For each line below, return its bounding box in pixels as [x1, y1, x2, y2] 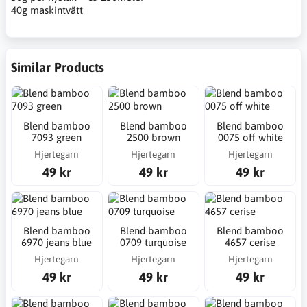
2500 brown [126, 131, 180, 143]
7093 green [32, 131, 82, 143]
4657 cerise [225, 236, 276, 249]
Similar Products [11, 60, 104, 75]
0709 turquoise [120, 236, 187, 249]
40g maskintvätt [11, 4, 83, 16]
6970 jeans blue [21, 236, 93, 249]
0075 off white [217, 131, 283, 143]
